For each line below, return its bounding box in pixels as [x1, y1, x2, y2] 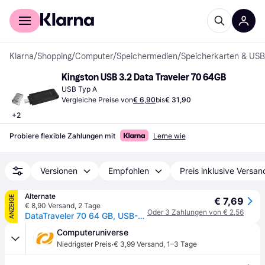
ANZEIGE [8, 194, 15, 219]
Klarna [9, 51, 34, 62]
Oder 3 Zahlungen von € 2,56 [147, 208, 244, 216]
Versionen [40, 166, 77, 176]
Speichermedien [117, 51, 177, 62]
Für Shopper [9, 4, 55, 13]
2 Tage [78, 201, 101, 210]
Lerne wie [153, 131, 186, 140]
